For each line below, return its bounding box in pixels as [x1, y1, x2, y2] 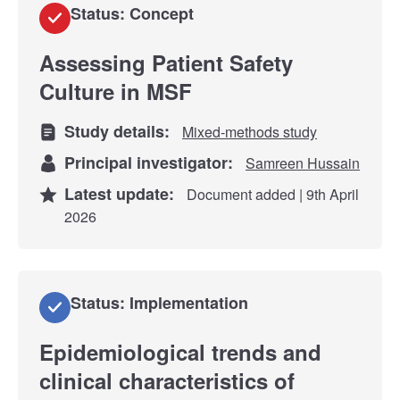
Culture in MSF [39, 75, 192, 106]
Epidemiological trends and [39, 336, 321, 367]
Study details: [64, 119, 179, 143]
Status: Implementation [71, 290, 248, 314]
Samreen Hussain [246, 152, 360, 173]
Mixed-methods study [182, 121, 317, 142]
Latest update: [64, 181, 183, 205]
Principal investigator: [64, 150, 242, 174]
